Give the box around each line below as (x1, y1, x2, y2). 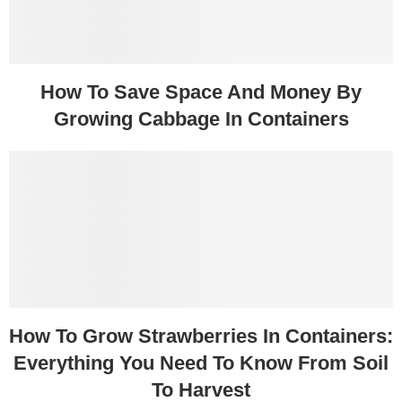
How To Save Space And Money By (40, 81, 362, 104)
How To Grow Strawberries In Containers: (9, 325, 393, 348)
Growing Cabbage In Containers (53, 108, 349, 131)
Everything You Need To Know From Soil (13, 352, 389, 375)
